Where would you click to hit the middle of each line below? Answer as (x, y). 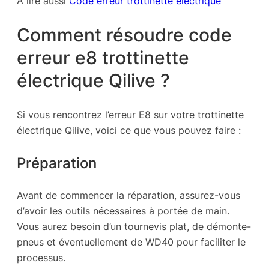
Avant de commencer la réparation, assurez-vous (128, 195)
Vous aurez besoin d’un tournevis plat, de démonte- (134, 227)
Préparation (57, 163)
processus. (41, 258)
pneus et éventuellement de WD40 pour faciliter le (131, 242)
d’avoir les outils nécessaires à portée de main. (123, 211)
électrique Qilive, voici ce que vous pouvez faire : (129, 130)
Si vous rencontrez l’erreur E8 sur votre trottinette (130, 114)
